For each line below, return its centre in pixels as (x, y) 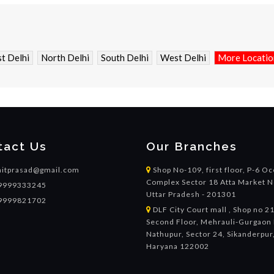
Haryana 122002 (178, 246)
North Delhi (65, 57)
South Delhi (125, 57)
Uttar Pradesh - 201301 (191, 194)
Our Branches (192, 146)
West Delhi (183, 57)
